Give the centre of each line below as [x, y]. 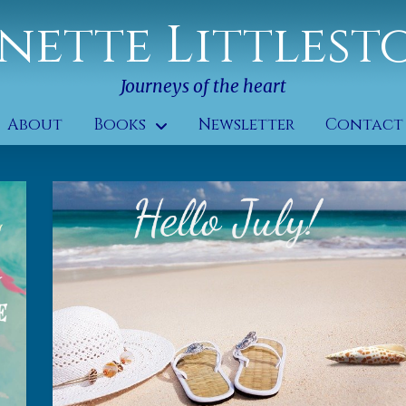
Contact [364, 126]
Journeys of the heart [203, 87]
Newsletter [246, 126]
